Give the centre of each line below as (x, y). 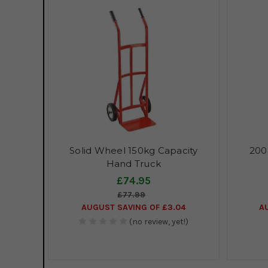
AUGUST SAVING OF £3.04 (134, 207)
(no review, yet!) (159, 221)
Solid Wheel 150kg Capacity (134, 150)
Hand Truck (134, 163)
